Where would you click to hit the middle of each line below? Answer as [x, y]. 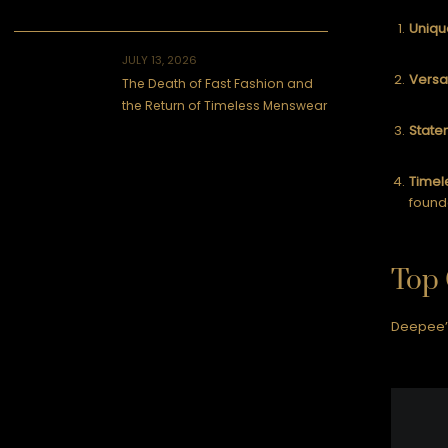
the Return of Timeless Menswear [225, 105]
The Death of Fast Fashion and [218, 83]
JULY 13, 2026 [160, 60]
